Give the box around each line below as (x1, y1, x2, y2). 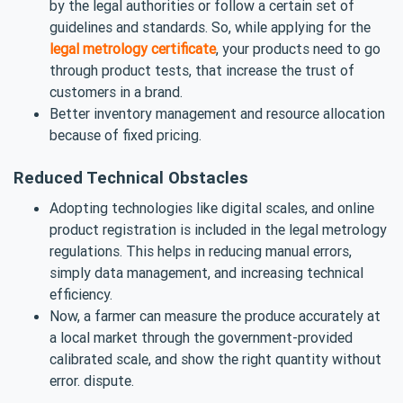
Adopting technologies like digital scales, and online (49, 198, 374, 217)
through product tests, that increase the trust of (49, 60, 354, 79)
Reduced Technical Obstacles (13, 166, 248, 188)
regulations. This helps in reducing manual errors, (49, 241, 352, 260)
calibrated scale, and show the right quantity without (49, 349, 381, 368)
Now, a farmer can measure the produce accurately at (49, 306, 381, 325)
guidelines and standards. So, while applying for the (49, 17, 371, 36)
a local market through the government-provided (49, 327, 353, 346)
